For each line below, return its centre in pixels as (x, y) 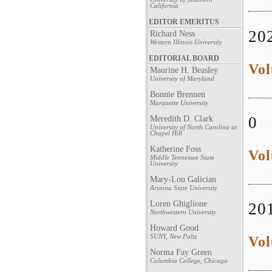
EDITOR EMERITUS (184, 22)
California (164, 5)
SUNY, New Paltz (173, 236)
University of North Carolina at (193, 127)
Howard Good (174, 228)
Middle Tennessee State (182, 157)
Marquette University (179, 103)
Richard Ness (172, 34)
